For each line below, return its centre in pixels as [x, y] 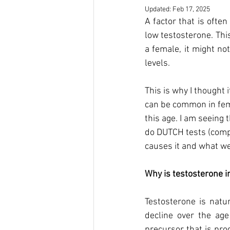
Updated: [159, 10]
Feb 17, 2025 [191, 10]
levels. [158, 64]
